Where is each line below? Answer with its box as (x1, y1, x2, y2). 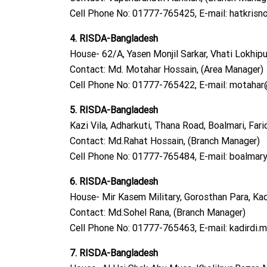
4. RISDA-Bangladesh (70, 32, 158, 45)
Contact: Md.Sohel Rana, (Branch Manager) (70, 206, 246, 219)
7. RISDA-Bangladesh (70, 247, 158, 259)
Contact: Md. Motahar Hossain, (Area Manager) (70, 63, 263, 76)
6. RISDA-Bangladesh (70, 175, 158, 188)
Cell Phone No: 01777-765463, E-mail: (70, 222, 229, 234)
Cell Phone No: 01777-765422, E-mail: (70, 79, 229, 91)
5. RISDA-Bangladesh (70, 104, 158, 116)
